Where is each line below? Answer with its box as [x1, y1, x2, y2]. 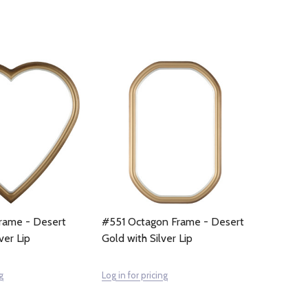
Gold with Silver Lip [102, 232, 192, 245]
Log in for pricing [102, 269, 168, 280]
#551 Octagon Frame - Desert [102, 215, 244, 228]
